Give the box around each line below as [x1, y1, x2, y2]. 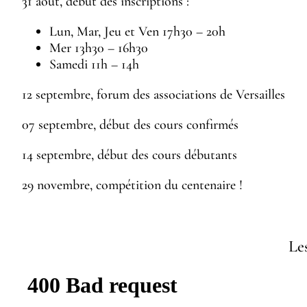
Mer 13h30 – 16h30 [49, 39, 148, 56]
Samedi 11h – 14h [49, 56, 139, 73]
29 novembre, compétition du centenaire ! [22, 176, 243, 193]
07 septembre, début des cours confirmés [22, 116, 238, 133]
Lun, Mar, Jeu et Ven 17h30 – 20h [49, 23, 225, 40]
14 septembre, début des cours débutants [22, 146, 237, 163]
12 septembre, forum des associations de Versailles [22, 86, 285, 103]
